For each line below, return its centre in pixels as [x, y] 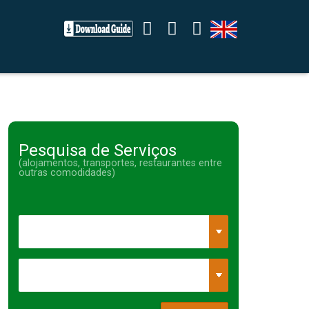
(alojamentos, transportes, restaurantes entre [120, 163]
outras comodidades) [67, 173]
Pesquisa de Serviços [97, 151]
